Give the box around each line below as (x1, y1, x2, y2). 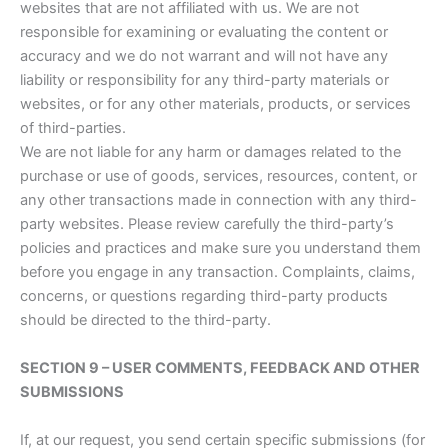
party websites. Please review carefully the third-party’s (20, 215, 394, 234)
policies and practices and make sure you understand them (20, 239, 421, 258)
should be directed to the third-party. (20, 311, 271, 330)
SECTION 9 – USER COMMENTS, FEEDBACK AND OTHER (20, 359, 420, 378)
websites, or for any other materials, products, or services (20, 95, 411, 114)
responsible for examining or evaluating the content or (20, 23, 388, 42)
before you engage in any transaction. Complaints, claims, (20, 263, 415, 282)
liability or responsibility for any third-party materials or (20, 71, 389, 90)
